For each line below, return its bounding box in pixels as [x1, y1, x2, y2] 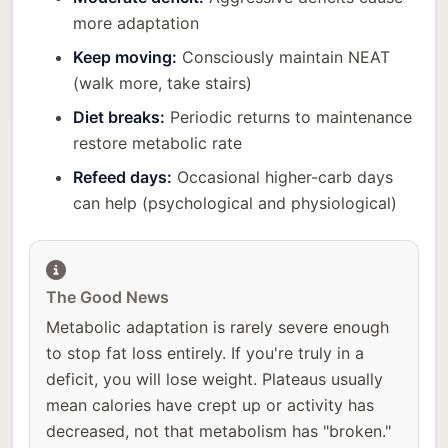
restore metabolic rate [73, 133, 242, 154]
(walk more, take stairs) [73, 73, 252, 94]
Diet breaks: [73, 107, 165, 128]
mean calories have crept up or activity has [46, 395, 374, 416]
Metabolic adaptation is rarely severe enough [46, 317, 389, 338]
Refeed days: [73, 167, 172, 188]
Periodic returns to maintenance [165, 107, 412, 128]
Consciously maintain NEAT [177, 47, 390, 68]
